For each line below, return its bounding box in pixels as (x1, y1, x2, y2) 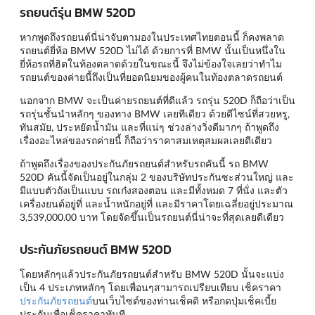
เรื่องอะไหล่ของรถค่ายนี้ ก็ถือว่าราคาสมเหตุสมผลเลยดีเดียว (20, 134, 272, 146)
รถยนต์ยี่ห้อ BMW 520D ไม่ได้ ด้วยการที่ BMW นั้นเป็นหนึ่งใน (20, 44, 285, 56)
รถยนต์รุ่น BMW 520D (20, 2, 136, 22)
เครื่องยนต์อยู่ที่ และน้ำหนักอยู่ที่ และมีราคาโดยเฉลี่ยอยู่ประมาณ (20, 197, 293, 210)
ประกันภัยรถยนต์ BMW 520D (20, 240, 172, 259)
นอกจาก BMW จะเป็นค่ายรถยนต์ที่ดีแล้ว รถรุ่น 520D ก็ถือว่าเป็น (20, 94, 295, 106)
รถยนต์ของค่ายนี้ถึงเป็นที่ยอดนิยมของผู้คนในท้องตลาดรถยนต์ (20, 70, 283, 83)
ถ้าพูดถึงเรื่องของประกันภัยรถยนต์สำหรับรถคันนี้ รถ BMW (20, 157, 269, 169)
